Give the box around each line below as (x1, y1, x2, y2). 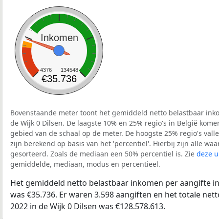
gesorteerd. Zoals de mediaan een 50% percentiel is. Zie (10, 149, 197, 159)
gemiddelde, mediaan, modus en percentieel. (10, 159, 160, 169)
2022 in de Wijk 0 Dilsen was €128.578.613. (10, 201, 165, 212)
